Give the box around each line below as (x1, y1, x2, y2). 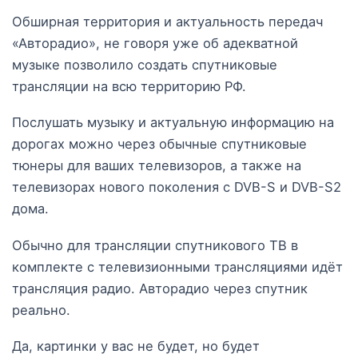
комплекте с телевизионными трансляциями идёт (12, 258, 343, 275)
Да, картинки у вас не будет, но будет (12, 337, 260, 354)
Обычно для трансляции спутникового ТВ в (12, 237, 298, 253)
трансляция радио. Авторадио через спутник (12, 280, 308, 296)
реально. (12, 301, 70, 318)
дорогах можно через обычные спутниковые (12, 136, 307, 153)
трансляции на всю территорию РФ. (12, 78, 246, 95)
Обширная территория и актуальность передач (12, 14, 323, 30)
